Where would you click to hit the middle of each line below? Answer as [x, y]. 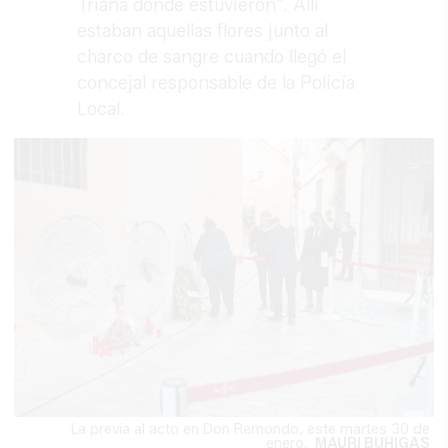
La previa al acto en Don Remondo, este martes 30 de [250, 430]
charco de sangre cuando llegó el [212, 56]
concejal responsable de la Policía [216, 82]
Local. [104, 108]
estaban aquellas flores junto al [203, 30]
